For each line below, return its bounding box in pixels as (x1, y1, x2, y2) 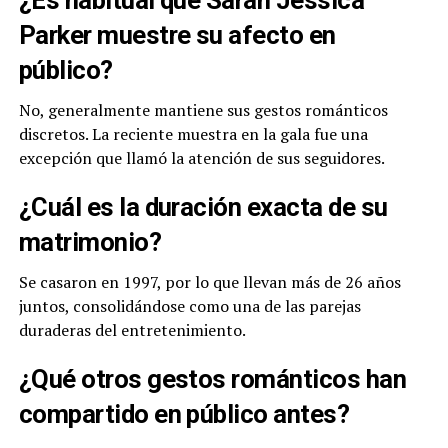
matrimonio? (18, 227, 162, 258)
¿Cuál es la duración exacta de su (18, 192, 388, 223)
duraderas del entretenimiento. (18, 319, 246, 342)
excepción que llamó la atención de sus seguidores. (18, 147, 385, 170)
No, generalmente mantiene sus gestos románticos (18, 99, 388, 122)
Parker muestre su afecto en (18, 20, 336, 51)
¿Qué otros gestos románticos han (18, 364, 407, 395)
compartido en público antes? (18, 399, 350, 430)
